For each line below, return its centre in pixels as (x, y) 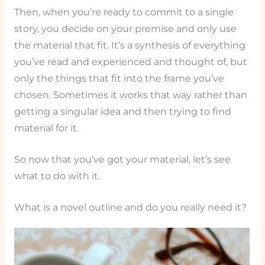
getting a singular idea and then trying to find (122, 112)
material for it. (46, 128)
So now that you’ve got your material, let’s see (122, 160)
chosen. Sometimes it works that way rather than (130, 95)
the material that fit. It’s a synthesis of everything (130, 46)
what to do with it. (57, 176)
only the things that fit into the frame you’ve (119, 79)
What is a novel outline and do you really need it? (130, 207)
